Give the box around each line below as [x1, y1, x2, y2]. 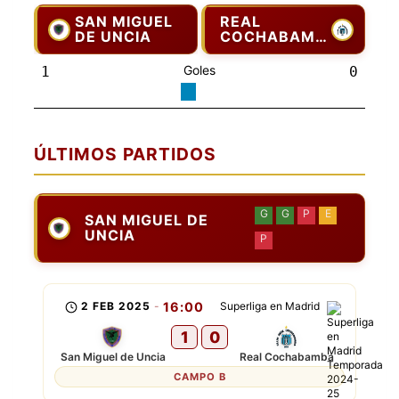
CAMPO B [173, 370, 226, 383]
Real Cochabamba [239, 350, 334, 363]
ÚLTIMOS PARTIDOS [34, 143, 216, 165]
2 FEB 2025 [81, 299, 151, 313]
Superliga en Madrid [220, 299, 320, 313]
